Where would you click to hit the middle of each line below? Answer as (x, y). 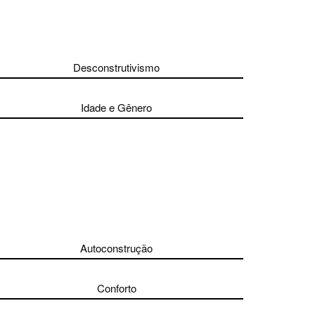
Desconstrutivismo (117, 67)
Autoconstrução (117, 248)
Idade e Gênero (117, 107)
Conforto (116, 288)
